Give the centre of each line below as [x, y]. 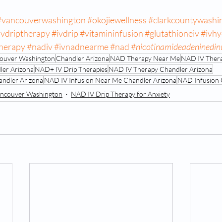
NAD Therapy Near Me [145, 58]
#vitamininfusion [111, 33]
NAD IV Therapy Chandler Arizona [161, 69]
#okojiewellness [117, 20]
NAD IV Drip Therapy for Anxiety [120, 94]
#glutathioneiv [172, 33]
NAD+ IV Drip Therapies [71, 69]
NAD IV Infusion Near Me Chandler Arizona [110, 80]
